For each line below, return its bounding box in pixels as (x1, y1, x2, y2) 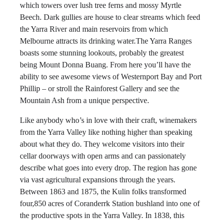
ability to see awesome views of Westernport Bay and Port (20, 72, 202, 81)
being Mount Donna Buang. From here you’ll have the (20, 60, 191, 69)
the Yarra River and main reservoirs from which (20, 25, 168, 33)
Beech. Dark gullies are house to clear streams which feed (20, 13, 200, 21)
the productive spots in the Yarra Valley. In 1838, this (20, 211, 184, 220)
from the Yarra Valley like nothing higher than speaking (20, 128, 192, 136)
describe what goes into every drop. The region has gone (20, 164, 197, 172)
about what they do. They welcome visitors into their (20, 140, 184, 148)
